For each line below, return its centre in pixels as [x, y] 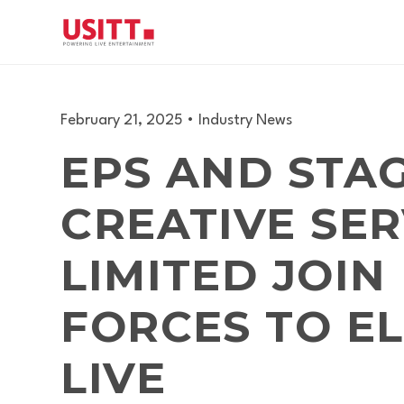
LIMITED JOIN [224, 275]
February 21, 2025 [122, 120]
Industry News [246, 120]
